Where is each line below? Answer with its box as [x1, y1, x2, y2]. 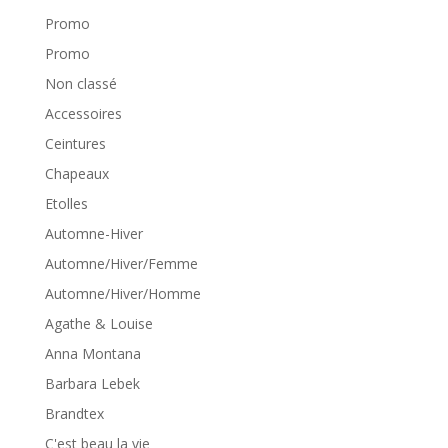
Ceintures [44, 133, 106, 153]
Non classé [44, 73, 117, 93]
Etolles [44, 193, 88, 213]
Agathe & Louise [44, 313, 153, 333]
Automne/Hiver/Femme [44, 253, 198, 273]
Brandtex [44, 403, 104, 423]
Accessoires [44, 103, 122, 123]
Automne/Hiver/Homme [44, 283, 201, 303]
